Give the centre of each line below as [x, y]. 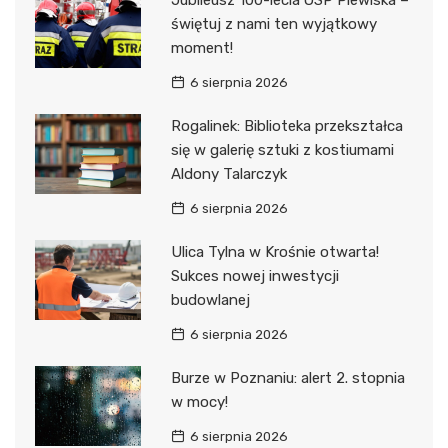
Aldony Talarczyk [228, 174]
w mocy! [199, 402]
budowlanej [210, 300]
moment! [201, 48]
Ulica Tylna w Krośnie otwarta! [274, 252]
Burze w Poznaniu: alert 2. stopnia [287, 378]
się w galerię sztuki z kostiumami [282, 150]
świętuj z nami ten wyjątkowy [273, 24]
